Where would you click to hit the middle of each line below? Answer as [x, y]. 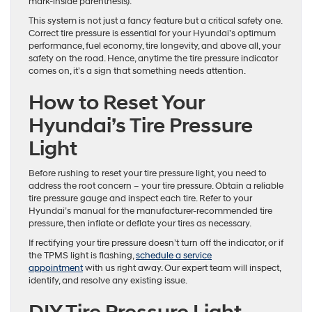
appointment [56, 268]
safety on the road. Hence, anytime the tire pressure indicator [153, 58]
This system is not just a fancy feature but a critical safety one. [155, 21]
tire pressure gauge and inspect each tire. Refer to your [140, 198]
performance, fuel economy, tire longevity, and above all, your [155, 46]
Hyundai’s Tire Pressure [141, 125]
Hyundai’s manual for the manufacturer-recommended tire [150, 211]
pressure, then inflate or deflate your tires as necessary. [140, 223]
